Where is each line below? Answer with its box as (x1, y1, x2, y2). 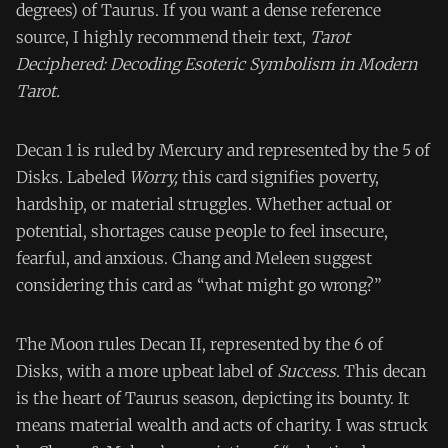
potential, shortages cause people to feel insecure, (16, 220, 388, 241)
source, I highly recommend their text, (16, 26, 310, 47)
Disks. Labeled (16, 166, 129, 187)
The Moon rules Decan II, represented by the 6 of (16, 333, 383, 354)
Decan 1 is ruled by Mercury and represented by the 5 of (16, 139, 430, 160)
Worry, (129, 166, 178, 187)
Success (277, 360, 336, 381)
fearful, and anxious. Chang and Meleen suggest (16, 247, 372, 268)
